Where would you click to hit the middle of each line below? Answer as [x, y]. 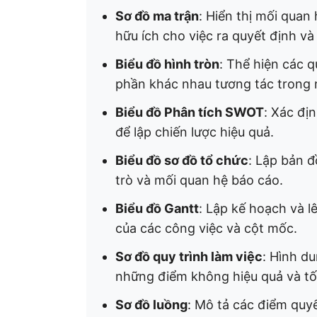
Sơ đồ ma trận [157, 16]
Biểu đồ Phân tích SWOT [190, 112]
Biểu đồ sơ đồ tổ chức [182, 160]
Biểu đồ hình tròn [167, 64]
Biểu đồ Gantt [157, 208]
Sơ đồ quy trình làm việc [189, 257]
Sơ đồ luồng [151, 305]
